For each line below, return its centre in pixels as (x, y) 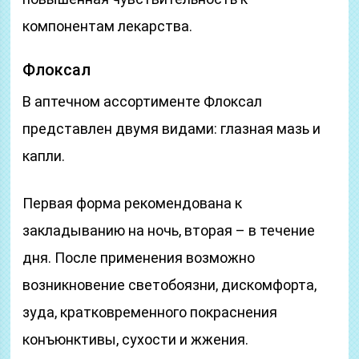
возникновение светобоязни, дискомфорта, (170, 285)
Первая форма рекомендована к (133, 203)
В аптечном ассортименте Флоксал (143, 101)
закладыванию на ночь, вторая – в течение (169, 230)
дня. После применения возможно (139, 258)
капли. (44, 156)
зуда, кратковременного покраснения (150, 312)
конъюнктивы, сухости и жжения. (136, 339)
